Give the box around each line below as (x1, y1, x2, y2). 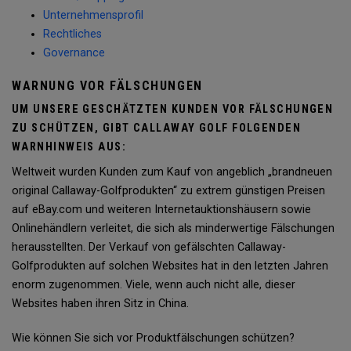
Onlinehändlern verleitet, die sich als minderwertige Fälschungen (12, 222, 335, 235)
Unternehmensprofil (43, 9, 143, 22)
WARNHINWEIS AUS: (12, 140, 127, 154)
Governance (43, 46, 105, 60)
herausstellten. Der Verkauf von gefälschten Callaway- (12, 241, 286, 254)
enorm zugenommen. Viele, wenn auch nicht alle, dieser (12, 278, 295, 291)
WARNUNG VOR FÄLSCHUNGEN (12, 78, 203, 93)
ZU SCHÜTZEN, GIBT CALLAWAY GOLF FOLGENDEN (12, 121, 302, 135)
